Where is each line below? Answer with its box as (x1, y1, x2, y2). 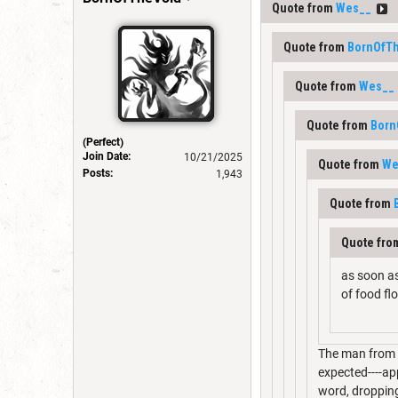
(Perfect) (83, 136, 123, 148)
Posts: (83, 167, 113, 179)
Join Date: (83, 150, 131, 163)
